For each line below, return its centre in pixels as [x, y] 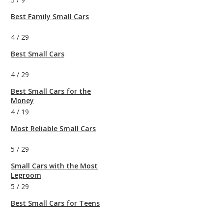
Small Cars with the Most [54, 166]
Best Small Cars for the [51, 91]
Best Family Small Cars [50, 17]
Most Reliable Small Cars [53, 129]
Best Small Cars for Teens [55, 203]
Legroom [26, 175]
